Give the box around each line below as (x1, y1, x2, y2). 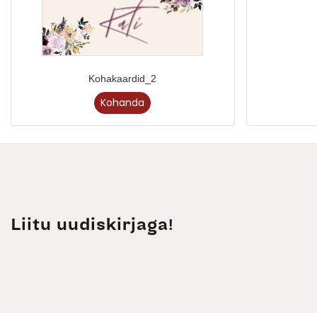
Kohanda (100, 96, 145, 110)
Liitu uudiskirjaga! (11, 213, 174, 238)
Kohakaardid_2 (88, 73, 157, 85)
